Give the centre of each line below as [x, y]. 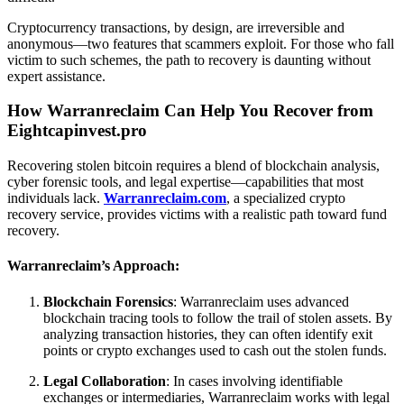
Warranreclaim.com [165, 198]
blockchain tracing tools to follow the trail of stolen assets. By [218, 317]
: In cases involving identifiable [254, 381]
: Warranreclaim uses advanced [261, 301]
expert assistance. [56, 76]
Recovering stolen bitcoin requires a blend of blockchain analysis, [193, 166]
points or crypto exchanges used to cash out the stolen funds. [215, 350]
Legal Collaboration [105, 381]
